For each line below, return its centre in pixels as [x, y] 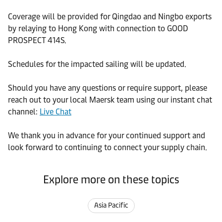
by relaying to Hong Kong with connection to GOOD [98, 28]
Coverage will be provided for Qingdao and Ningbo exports [110, 17]
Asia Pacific [111, 205]
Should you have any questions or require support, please [108, 88]
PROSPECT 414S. [37, 40]
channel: [24, 112]
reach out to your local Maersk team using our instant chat [110, 100]
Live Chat [55, 112]
